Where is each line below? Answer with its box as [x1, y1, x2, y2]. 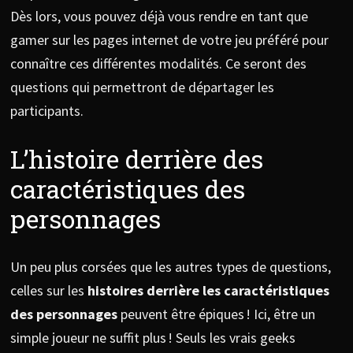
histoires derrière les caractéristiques [87, 281, 329, 299]
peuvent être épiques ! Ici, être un [117, 304, 315, 323]
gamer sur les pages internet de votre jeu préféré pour [9, 31, 329, 50]
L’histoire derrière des [9, 142, 263, 176]
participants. [9, 102, 87, 121]
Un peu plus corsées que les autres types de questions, [9, 257, 331, 276]
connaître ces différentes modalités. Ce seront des [9, 54, 307, 73]
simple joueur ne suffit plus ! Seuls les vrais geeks [9, 328, 295, 347]
